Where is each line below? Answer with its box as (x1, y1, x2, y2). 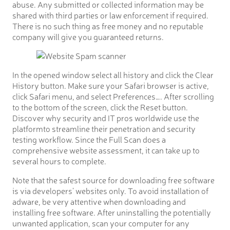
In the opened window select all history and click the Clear (12, 68, 214, 80)
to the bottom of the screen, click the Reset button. (12, 101, 188, 112)
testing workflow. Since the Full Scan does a (12, 133, 166, 145)
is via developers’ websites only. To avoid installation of (12, 184, 208, 196)
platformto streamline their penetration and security (12, 122, 196, 134)
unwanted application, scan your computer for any (12, 217, 189, 228)
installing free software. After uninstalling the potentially (12, 206, 211, 218)
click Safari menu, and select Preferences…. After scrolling (12, 90, 214, 102)
